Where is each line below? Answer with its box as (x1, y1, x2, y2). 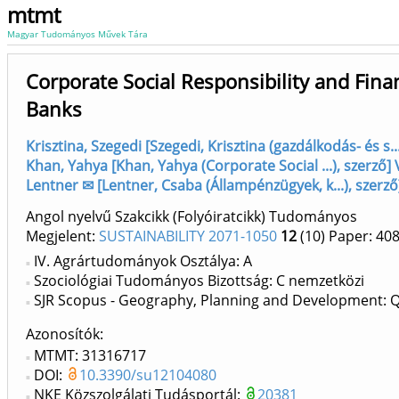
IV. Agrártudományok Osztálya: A (34, 251, 252, 272)
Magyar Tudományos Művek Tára (7, 28, 148, 40)
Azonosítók (26, 324, 100, 345)
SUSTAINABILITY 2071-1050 (99, 226, 277, 247)
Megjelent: (26, 226, 99, 247)
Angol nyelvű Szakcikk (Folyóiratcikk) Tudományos (26, 207, 357, 227)
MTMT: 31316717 (34, 346, 146, 366)
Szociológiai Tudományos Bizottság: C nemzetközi (34, 271, 364, 291)
